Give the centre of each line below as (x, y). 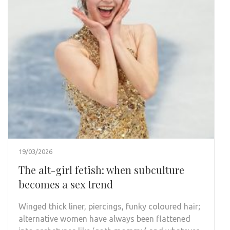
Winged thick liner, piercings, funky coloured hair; (109, 206)
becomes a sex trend (68, 184)
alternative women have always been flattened (104, 218)
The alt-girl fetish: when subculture (101, 169)
